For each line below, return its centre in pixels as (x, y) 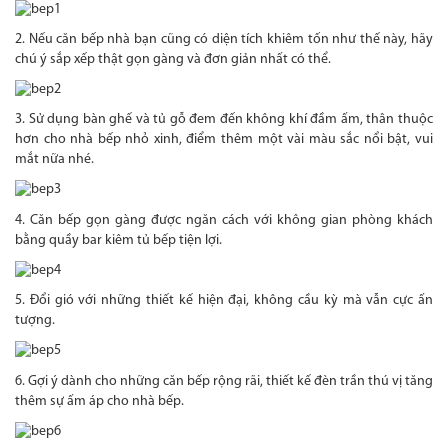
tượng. (35, 321)
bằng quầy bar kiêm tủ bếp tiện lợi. (118, 240)
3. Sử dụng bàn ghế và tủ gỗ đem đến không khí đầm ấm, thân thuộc (224, 120)
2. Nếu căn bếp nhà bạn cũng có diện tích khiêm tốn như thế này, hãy (224, 40)
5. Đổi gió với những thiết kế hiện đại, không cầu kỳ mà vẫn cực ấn (224, 301)
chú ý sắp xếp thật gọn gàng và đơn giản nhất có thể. (173, 60)
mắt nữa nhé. (54, 160)
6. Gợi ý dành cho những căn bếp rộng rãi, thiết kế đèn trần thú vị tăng (224, 381)
